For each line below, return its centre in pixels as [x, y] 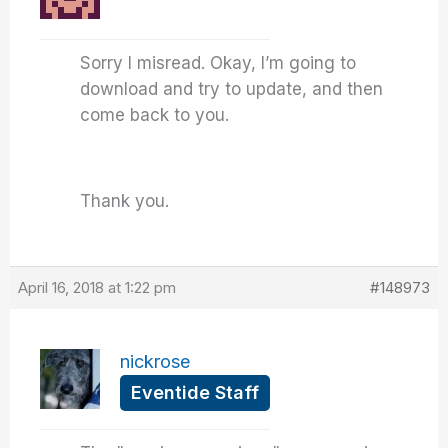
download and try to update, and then [232, 89]
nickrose [155, 361]
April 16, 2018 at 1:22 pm [97, 287]
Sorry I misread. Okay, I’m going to [218, 63]
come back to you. [155, 115]
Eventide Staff [195, 392]
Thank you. [125, 201]
